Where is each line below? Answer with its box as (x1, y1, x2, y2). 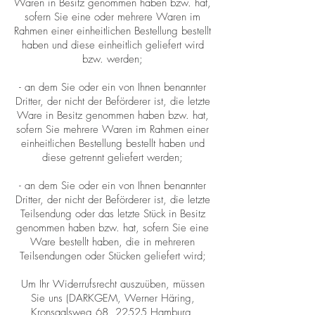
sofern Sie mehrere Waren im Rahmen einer (16, 122, 209, 137)
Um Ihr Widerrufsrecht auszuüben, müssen (20, 277, 205, 292)
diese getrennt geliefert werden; (42, 150, 183, 165)
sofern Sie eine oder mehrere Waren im (25, 10, 200, 25)
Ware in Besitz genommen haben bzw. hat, (16, 108, 209, 123)
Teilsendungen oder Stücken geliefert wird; (19, 249, 206, 264)
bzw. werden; (82, 52, 143, 67)
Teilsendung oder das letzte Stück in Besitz (20, 207, 205, 221)
